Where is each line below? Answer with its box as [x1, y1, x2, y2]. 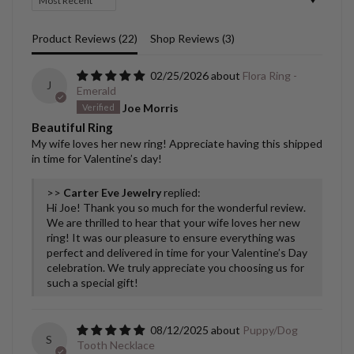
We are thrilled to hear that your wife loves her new [47, 216, 300, 230]
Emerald [76, 84, 116, 98]
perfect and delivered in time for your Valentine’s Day [47, 246, 307, 260]
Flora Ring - [242, 69, 297, 83]
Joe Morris [122, 101, 179, 115]
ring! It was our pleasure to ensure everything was [47, 231, 296, 245]
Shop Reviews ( [150, 32, 225, 46]
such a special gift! [47, 276, 138, 290]
